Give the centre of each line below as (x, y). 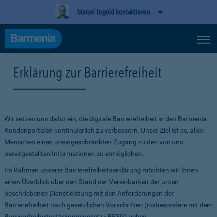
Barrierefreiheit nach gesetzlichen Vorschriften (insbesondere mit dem (108, 205)
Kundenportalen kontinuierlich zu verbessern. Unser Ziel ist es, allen (104, 130)
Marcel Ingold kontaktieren (113, 12)
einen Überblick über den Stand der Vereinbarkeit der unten (92, 182)
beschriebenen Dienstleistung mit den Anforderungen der (89, 193)
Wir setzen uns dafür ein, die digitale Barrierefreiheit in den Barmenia (106, 119)
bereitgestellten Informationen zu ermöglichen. (74, 154)
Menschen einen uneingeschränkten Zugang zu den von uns (94, 142)
